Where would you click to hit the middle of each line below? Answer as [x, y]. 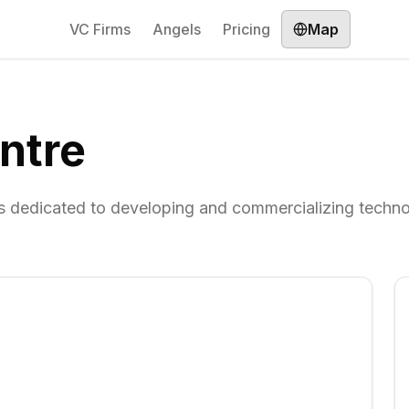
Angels [177, 29]
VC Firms [100, 29]
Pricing [246, 29]
